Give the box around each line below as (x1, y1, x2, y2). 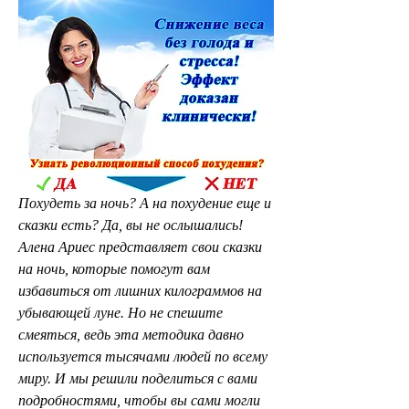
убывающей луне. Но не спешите (18, 304, 223, 320)
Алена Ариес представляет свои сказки (18, 238, 262, 255)
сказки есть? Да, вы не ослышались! (18, 216, 243, 233)
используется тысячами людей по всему (18, 348, 267, 364)
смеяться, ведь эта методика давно (18, 326, 244, 342)
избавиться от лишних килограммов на (18, 282, 262, 299)
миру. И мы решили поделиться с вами (18, 370, 257, 386)
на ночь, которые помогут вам (18, 260, 210, 277)
